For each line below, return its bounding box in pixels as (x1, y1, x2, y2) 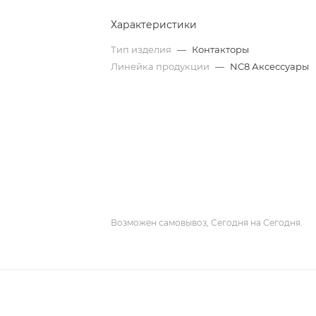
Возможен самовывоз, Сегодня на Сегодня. (111, 217, 303, 228)
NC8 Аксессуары (230, 61, 310, 72)
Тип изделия (111, 44, 174, 55)
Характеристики (111, 18, 197, 31)
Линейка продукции (111, 61, 212, 72)
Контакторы (192, 44, 250, 55)
